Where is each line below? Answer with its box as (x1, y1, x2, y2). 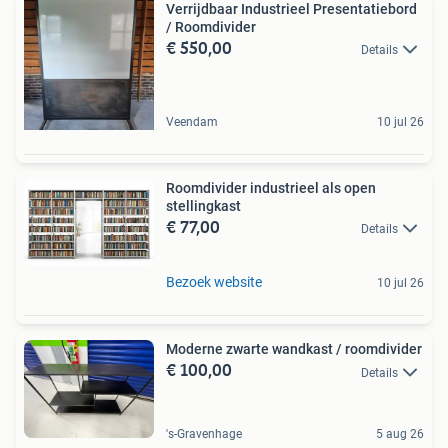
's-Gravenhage (166, 426, 242, 441)
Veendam (166, 115, 218, 130)
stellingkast (166, 198, 241, 215)
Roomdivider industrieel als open (166, 180, 376, 197)
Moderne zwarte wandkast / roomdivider (166, 341, 422, 358)
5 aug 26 (376, 426, 424, 441)
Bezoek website (166, 274, 262, 291)
